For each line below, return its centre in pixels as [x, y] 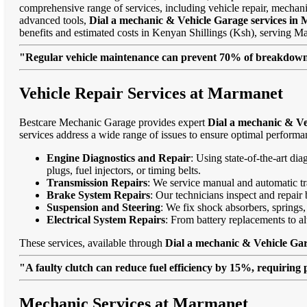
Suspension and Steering [103, 207]
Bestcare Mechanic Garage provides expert [113, 122]
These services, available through [92, 243]
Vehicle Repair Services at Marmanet [151, 93]
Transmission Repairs [97, 182]
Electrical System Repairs [106, 219]
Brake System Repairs [98, 195]
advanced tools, [54, 20]
